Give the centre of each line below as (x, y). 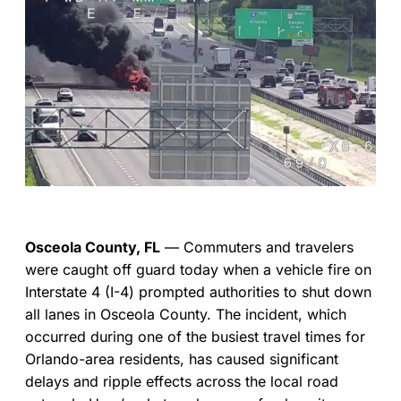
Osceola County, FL (93, 247)
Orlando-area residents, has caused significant (182, 358)
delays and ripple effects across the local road (182, 381)
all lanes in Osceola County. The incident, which (186, 314)
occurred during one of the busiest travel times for (195, 336)
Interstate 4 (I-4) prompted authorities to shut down (198, 291)
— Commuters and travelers (257, 247)
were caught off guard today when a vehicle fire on (198, 269)
